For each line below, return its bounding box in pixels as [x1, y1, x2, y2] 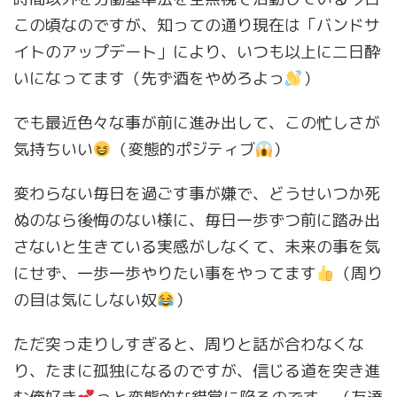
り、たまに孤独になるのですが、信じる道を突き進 [13, 360, 380, 382]
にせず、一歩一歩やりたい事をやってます [13, 262, 316, 284]
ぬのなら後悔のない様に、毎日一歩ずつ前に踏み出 [13, 209, 380, 231]
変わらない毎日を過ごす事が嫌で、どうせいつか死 [13, 183, 380, 205]
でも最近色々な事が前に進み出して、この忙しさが [13, 112, 380, 134]
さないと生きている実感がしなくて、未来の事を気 [13, 236, 380, 258]
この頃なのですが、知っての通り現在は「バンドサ [13, 14, 380, 36]
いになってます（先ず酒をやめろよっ [13, 67, 284, 90]
